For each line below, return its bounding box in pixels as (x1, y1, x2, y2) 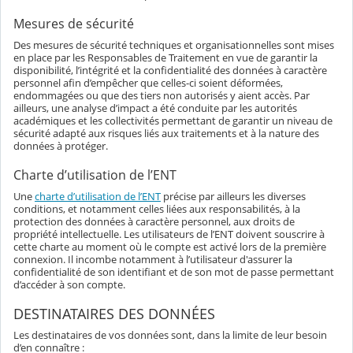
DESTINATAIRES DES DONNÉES (13, 303, 215, 323)
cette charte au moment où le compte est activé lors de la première (13, 240, 326, 255)
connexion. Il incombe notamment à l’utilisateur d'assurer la (13, 252, 292, 267)
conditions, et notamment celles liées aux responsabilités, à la (13, 202, 300, 217)
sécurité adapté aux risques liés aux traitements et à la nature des (13, 126, 319, 141)
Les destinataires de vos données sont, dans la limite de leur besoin (13, 328, 327, 343)
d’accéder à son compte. (13, 277, 125, 292)
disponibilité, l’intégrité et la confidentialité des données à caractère (13, 63, 327, 78)
